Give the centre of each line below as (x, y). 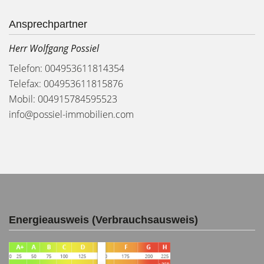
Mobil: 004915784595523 (63, 99)
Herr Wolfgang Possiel (54, 48)
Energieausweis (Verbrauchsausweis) (103, 220)
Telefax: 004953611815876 (66, 84)
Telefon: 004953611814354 (67, 68)
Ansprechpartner (48, 24)
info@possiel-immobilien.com (71, 114)
